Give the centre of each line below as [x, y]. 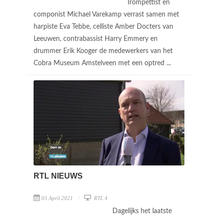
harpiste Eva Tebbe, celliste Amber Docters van [103, 27]
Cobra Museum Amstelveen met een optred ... [103, 63]
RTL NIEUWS [58, 176]
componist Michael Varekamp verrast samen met [106, 15]
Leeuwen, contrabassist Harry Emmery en [96, 39]
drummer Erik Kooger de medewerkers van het [103, 51]
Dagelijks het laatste [142, 211]
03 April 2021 [57, 198]
